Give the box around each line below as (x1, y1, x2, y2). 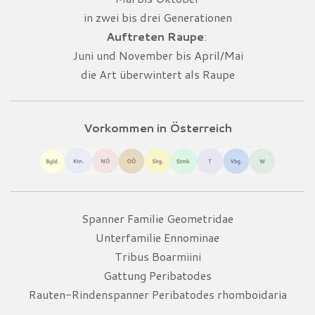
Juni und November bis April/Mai (72, 46, 243, 63)
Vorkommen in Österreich (83, 119, 232, 136)
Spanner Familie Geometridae (82, 210, 233, 227)
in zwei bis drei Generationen (83, 8, 232, 25)
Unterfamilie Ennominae (96, 229, 219, 246)
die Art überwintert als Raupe (80, 65, 235, 82)
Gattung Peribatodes (103, 267, 212, 284)
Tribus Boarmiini (114, 248, 201, 265)
